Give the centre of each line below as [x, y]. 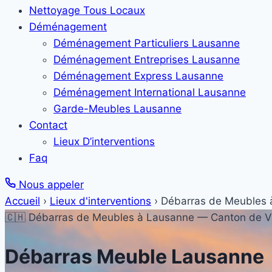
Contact [48, 125]
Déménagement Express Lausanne [138, 76]
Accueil [22, 201]
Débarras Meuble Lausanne [134, 256]
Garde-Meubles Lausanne [117, 109]
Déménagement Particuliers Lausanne [147, 43]
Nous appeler [50, 185]
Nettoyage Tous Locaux [87, 10]
